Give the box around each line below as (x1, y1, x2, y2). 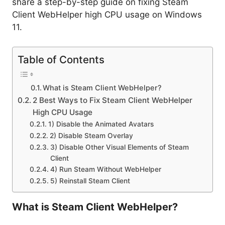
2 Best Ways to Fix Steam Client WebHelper (33, 95, 193, 105)
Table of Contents (18, 53, 104, 66)
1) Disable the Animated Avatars (48, 120, 154, 128)
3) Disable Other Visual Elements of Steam (50, 143, 189, 151)
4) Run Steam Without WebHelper (50, 165, 161, 173)
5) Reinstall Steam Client (50, 176, 130, 185)
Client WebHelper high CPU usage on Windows (12, 10, 202, 20)
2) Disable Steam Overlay (49, 131, 133, 140)
